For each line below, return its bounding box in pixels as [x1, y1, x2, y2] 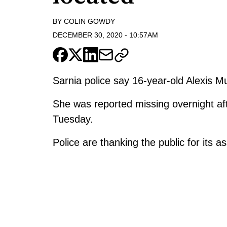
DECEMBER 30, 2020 [53, 30, 123, 39]
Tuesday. [53, 113, 93, 125]
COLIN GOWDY [64, 17, 115, 26]
